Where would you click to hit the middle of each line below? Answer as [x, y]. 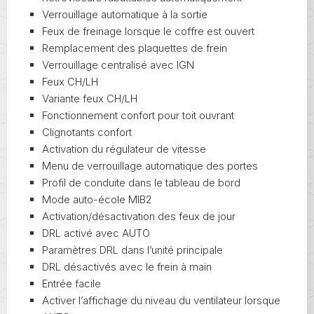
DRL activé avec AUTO [96, 233]
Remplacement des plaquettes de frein [135, 48]
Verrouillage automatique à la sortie [125, 15]
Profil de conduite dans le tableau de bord [141, 183]
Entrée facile [71, 284]
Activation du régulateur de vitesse [124, 149]
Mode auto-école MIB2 [97, 200]
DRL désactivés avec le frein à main [127, 267]
